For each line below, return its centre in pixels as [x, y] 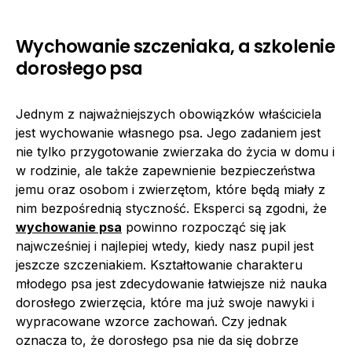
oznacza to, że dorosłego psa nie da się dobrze [157, 340]
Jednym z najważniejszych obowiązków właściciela [169, 114]
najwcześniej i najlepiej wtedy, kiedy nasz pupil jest [165, 246]
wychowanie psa [69, 227]
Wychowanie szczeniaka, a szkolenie [175, 46]
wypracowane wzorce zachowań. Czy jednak [151, 321]
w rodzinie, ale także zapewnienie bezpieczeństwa [165, 170]
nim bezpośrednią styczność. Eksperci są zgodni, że [171, 208]
